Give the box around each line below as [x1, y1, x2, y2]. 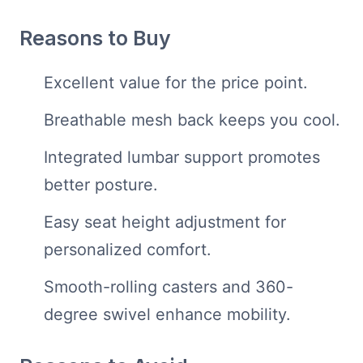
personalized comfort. [44, 240, 211, 260]
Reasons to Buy [19, 26, 171, 51]
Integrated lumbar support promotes [44, 147, 320, 168]
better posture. [44, 175, 158, 195]
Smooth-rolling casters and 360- [44, 277, 293, 297]
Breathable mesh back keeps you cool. [44, 110, 340, 130]
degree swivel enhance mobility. [44, 305, 291, 325]
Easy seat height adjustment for [44, 212, 286, 233]
